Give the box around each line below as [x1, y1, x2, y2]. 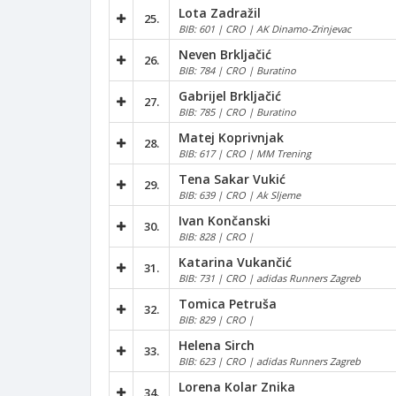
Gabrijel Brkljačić [179, 87, 281, 104]
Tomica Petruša [179, 294, 277, 312]
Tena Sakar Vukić [179, 170, 286, 187]
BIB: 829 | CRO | [179, 312, 254, 326]
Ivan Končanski [179, 211, 270, 229]
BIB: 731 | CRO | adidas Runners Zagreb [179, 270, 361, 285]
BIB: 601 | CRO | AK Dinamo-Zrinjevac [179, 21, 351, 35]
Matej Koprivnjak [179, 128, 284, 146]
